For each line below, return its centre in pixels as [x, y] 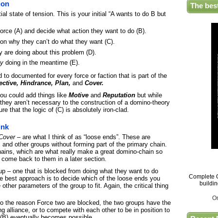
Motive [79, 95]
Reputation [119, 95]
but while [149, 95]
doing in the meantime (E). [42, 63]
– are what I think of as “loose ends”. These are [83, 137]
